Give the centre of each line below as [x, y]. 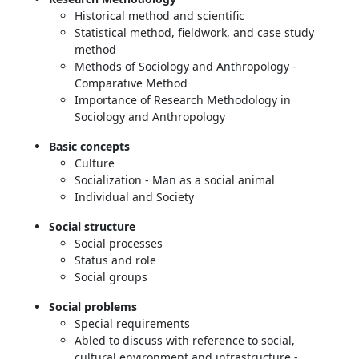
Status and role [117, 260]
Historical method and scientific [161, 16]
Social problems [95, 307]
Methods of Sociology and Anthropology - [186, 66]
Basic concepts [91, 146]
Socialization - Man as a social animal [176, 180]
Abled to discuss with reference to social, [185, 340]
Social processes [120, 243]
